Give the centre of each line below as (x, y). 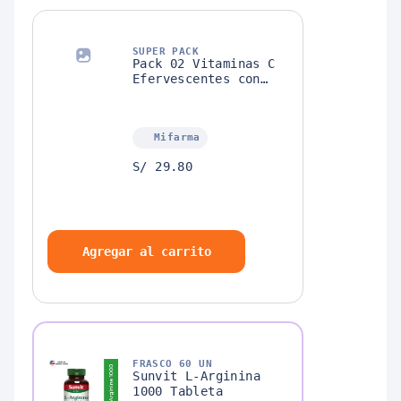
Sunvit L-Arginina (197, 375)
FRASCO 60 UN (173, 363)
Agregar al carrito (146, 251)
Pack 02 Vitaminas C (204, 63)
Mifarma (177, 137)
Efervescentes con (196, 78)
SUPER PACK (166, 51)
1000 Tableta (178, 391)
